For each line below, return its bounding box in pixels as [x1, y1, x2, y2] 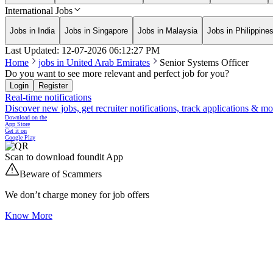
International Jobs [5, 5, 73, 16]
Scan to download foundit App [5, 152, 123, 163]
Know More [5, 210, 52, 221]
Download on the [5, 114, 47, 121]
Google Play [5, 134, 35, 141]
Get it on [5, 127, 27, 135]
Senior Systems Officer [160, 57, 249, 68]
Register [38, 81, 68, 91]
